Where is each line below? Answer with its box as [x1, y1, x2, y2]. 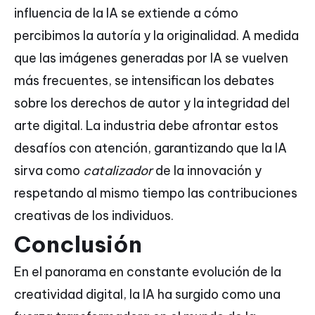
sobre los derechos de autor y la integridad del [14, 95, 290, 112]
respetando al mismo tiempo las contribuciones [14, 185, 297, 202]
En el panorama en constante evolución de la [14, 264, 281, 281]
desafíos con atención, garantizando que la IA [14, 140, 287, 157]
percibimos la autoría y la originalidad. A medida [14, 27, 299, 44]
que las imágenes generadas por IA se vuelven [14, 50, 288, 67]
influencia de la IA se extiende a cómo [14, 5, 238, 22]
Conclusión [14, 230, 142, 259]
